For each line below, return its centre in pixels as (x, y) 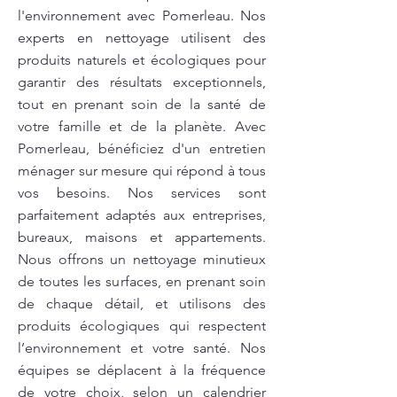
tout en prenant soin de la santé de (142, 104)
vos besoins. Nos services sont (142, 193)
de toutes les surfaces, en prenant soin (142, 281)
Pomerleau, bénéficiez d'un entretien (142, 148)
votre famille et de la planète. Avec (142, 126)
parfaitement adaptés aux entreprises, (142, 215)
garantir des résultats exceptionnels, (142, 82)
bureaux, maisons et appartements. (142, 237)
